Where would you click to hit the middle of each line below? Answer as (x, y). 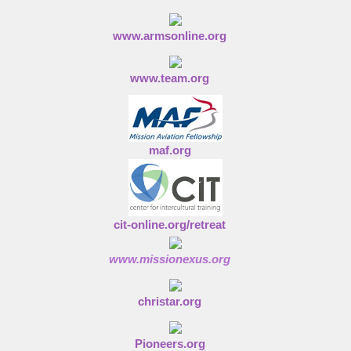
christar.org (170, 302)
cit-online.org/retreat (170, 225)
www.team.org (170, 78)
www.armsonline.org (170, 36)
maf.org (170, 150)
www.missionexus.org (170, 259)
